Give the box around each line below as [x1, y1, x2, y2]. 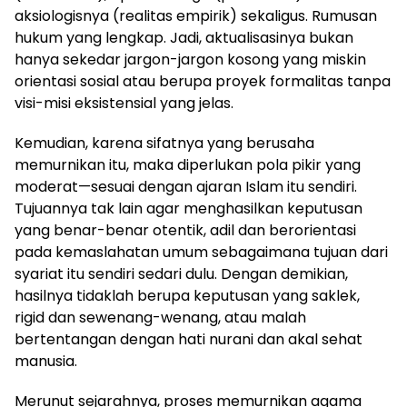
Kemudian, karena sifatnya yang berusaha [15, 132, 314, 154]
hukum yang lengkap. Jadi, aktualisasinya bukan [15, 26, 353, 48]
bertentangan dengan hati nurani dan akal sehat [15, 328, 362, 350]
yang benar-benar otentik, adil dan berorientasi [15, 219, 356, 241]
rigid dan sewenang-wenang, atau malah [15, 306, 306, 328]
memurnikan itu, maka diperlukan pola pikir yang [15, 154, 361, 175]
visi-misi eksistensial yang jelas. [15, 92, 233, 114]
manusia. [15, 350, 77, 372]
